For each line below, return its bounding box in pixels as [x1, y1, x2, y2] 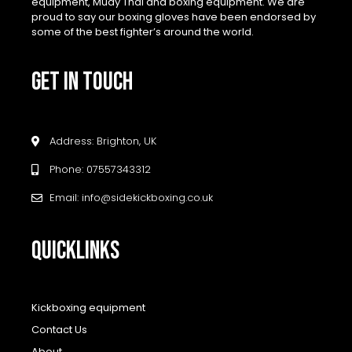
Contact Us [31, 321, 87, 337]
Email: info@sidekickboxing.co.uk [49, 190, 213, 206]
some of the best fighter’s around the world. [31, 24, 254, 40]
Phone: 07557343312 [49, 162, 151, 178]
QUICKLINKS [31, 236, 119, 267]
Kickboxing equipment [31, 299, 145, 315]
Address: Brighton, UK [49, 134, 156, 149]
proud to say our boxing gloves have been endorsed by [31, 9, 316, 25]
